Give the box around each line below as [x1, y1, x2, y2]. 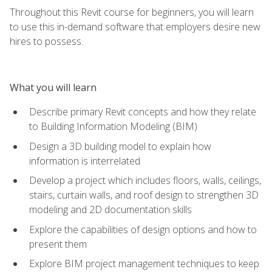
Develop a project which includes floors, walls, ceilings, [29, 174, 261, 188]
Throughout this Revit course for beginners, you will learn [10, 5, 254, 19]
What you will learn [10, 80, 97, 94]
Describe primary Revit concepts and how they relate [29, 104, 256, 118]
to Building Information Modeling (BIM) [29, 119, 197, 133]
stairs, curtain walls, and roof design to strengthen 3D [29, 188, 259, 202]
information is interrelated [29, 154, 140, 168]
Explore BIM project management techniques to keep [29, 257, 259, 271]
